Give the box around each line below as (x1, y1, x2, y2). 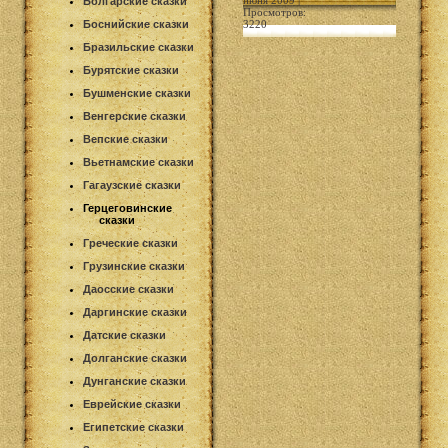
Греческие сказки (83, 237, 178, 249)
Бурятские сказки (83, 64, 179, 76)
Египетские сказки (83, 421, 184, 433)
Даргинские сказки (83, 306, 187, 318)
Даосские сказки (83, 283, 174, 295)
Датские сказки (83, 329, 166, 341)
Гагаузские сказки (83, 179, 181, 191)
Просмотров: (243, 6, 306, 18)
